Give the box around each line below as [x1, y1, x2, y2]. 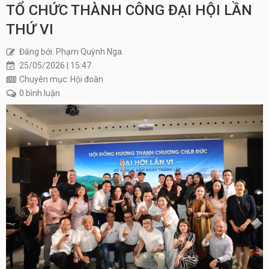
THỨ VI [6, 21, 53, 38]
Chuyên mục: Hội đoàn [19, 74, 103, 84]
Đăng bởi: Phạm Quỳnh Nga [19, 47, 122, 56]
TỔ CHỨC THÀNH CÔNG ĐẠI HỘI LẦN [6, 2, 252, 19]
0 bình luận [19, 88, 60, 98]
